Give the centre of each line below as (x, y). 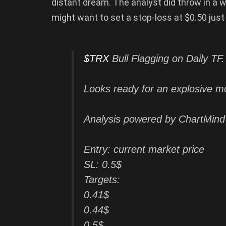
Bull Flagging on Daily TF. (167, 59)
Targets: (102, 180)
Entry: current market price (144, 150)
